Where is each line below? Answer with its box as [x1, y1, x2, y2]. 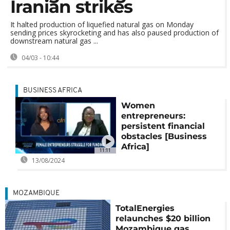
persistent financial [121, 121, 205, 131]
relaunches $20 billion [116, 214, 211, 223]
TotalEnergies [116, 203, 175, 213]
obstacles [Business [121, 131, 207, 141]
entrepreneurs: [121, 111, 185, 121]
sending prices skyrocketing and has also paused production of [10, 28, 219, 37]
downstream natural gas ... [10, 36, 98, 46]
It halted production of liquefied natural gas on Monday [10, 20, 194, 29]
